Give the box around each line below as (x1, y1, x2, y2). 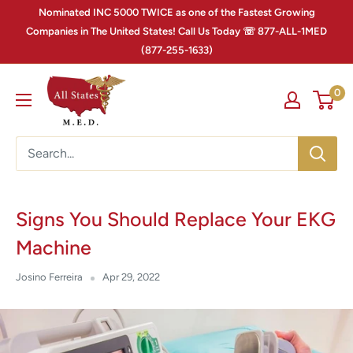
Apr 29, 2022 (102, 271, 160, 284)
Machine (16, 236, 91, 260)
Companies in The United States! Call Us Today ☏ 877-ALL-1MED (26, 25, 327, 37)
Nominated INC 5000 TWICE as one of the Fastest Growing (38, 6, 315, 18)
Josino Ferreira (16, 271, 83, 284)
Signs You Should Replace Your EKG (16, 207, 336, 232)
